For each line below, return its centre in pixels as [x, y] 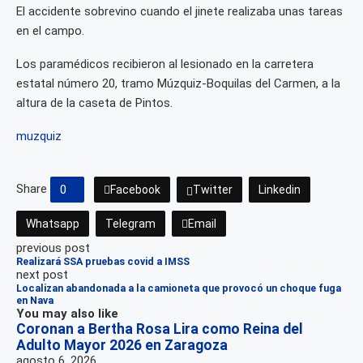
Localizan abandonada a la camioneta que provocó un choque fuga [179, 288]
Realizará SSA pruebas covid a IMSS [103, 262]
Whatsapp [53, 224]
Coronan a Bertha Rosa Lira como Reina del [160, 329]
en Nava [35, 301]
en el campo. [50, 31]
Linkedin [280, 190]
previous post [53, 248]
